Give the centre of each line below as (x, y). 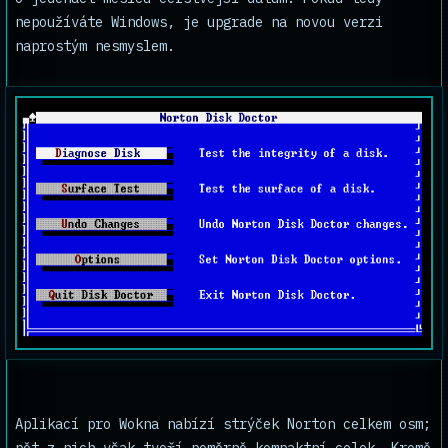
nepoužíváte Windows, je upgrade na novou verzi (199, 22)
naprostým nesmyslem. (95, 46)
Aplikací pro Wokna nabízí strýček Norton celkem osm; (223, 424)
